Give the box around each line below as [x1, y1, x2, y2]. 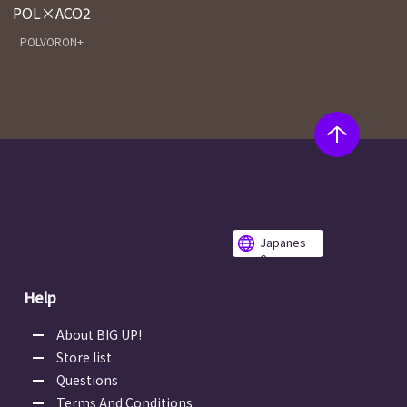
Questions [56, 371, 118, 390]
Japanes [260, 233, 306, 252]
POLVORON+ [19, 34, 84, 51]
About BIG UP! [56, 325, 142, 344]
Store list [56, 348, 112, 367]
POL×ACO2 [12, 2, 91, 25]
